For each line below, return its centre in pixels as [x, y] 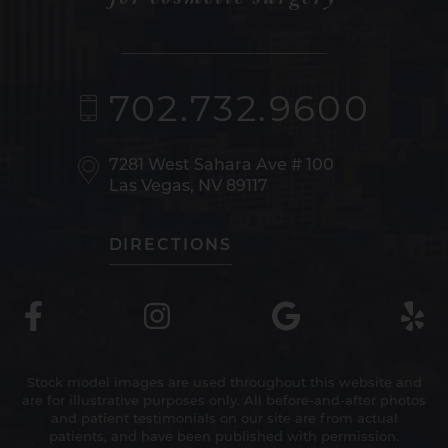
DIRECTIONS [170, 246]
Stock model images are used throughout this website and [224, 384]
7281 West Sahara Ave [199, 166]
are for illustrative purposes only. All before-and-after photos [224, 402]
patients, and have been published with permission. [224, 438]
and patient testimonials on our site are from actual [224, 420]
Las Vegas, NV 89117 [188, 187]
